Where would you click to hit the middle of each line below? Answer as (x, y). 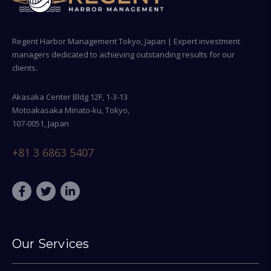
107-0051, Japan (41, 123)
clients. (25, 67)
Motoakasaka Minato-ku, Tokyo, (71, 110)
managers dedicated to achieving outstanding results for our (123, 54)
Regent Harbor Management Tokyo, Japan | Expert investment (126, 41)
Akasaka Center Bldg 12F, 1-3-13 (70, 96)
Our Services (51, 243)
